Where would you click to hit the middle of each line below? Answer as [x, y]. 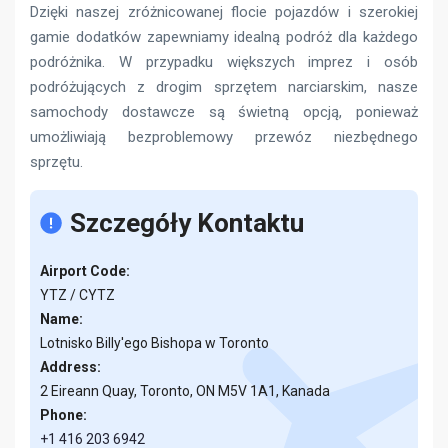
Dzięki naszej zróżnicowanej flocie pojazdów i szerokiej [224, 12]
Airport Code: [85, 271]
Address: [70, 367]
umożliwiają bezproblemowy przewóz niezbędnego [224, 137]
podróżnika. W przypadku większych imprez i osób [224, 62]
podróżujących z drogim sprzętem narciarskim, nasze [224, 87]
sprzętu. [56, 162]
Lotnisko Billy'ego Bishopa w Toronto [154, 343]
